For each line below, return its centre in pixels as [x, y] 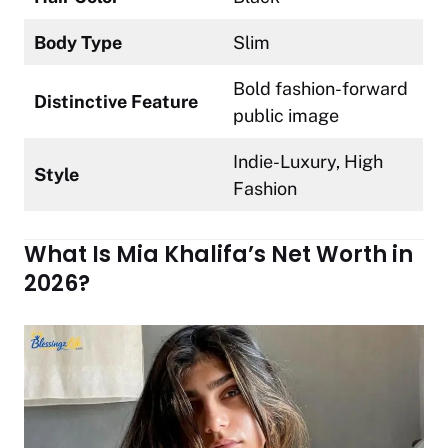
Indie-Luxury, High [308, 162]
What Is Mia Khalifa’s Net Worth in [218, 255]
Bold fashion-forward [320, 89]
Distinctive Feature [116, 102]
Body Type [78, 43]
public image [286, 116]
